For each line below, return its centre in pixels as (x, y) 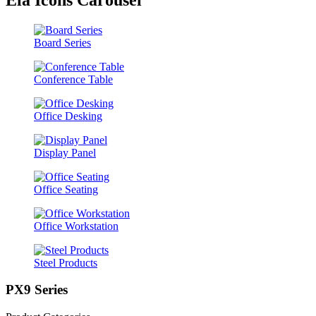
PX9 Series (37, 290)
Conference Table (73, 79)
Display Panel (65, 152)
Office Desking (68, 116)
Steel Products (66, 262)
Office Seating (66, 189)
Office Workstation (76, 226)
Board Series (62, 42)
